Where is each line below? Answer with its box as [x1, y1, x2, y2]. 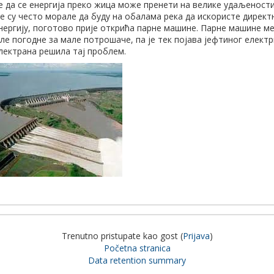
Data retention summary [88, 254, 186, 267]
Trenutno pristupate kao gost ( [61, 230, 183, 242]
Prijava [182, 230, 210, 242]
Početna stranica [103, 242, 171, 254]
